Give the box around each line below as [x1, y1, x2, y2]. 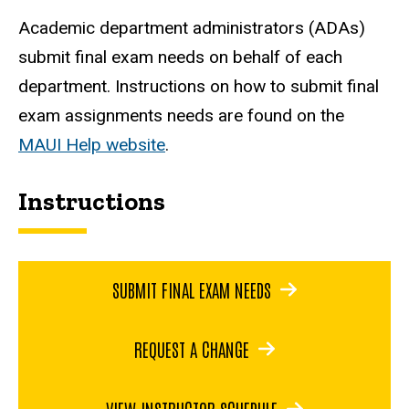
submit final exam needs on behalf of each [18, 47, 342, 68]
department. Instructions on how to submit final [18, 76, 379, 98]
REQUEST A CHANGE [134, 337, 250, 362]
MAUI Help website [18, 134, 165, 156]
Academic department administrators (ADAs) [18, 17, 365, 39]
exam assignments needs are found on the [18, 105, 344, 127]
